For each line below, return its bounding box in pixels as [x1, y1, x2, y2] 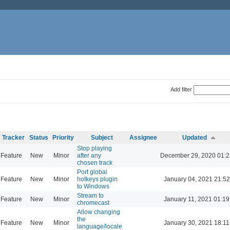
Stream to [77, 191, 104, 199]
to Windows [77, 182, 109, 190]
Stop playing [77, 144, 112, 152]
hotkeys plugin [77, 175, 118, 183]
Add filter [170, 86, 192, 92]
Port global [77, 168, 107, 176]
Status [29, 133, 48, 141]
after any [77, 151, 101, 159]
